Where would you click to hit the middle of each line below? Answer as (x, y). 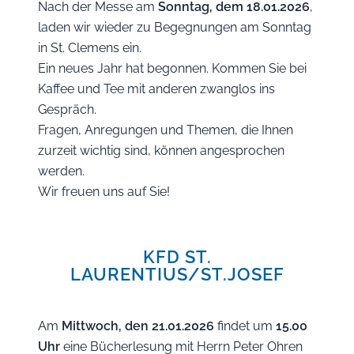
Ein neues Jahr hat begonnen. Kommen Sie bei (172, 68)
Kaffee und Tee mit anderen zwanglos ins (156, 89)
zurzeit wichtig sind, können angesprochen (161, 151)
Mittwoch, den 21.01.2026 (138, 326)
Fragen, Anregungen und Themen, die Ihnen (166, 130)
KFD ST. (177, 257)
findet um (245, 326)
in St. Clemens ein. (90, 48)
